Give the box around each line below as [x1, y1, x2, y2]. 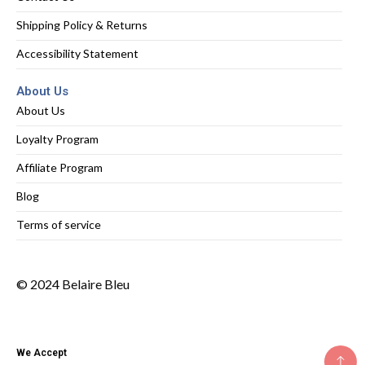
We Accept [16, 346, 67, 358]
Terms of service [16, 217, 101, 231]
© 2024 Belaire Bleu [16, 275, 130, 292]
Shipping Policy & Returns [16, 17, 147, 32]
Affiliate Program [16, 160, 103, 174]
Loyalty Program [16, 131, 99, 146]
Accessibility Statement [16, 46, 139, 60]
